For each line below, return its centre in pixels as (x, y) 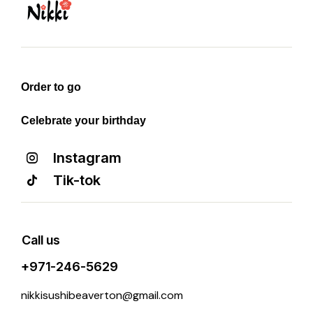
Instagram (87, 158)
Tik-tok (77, 180)
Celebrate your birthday (83, 120)
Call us (41, 240)
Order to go (51, 87)
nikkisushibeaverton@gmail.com (102, 295)
